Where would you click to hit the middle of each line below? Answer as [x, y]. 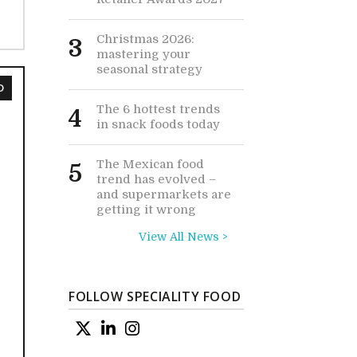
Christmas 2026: [145, 39]
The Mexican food [150, 164]
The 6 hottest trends [158, 109]
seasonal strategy [149, 69]
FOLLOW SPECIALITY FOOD [155, 296]
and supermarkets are [164, 194]
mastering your [143, 54]
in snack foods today [158, 124]
